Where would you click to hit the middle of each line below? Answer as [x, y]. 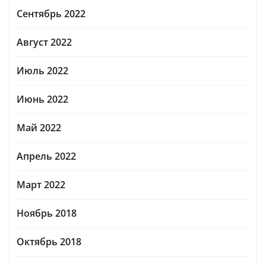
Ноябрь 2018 [47, 213]
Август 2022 [44, 42]
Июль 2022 [42, 70]
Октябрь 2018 [49, 241]
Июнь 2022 [42, 99]
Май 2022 [39, 127]
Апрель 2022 [46, 156]
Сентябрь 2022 [51, 13]
